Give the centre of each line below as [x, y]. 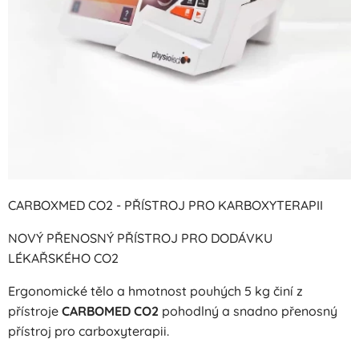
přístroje [35, 311]
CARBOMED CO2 [110, 311]
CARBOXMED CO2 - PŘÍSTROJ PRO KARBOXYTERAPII [165, 205]
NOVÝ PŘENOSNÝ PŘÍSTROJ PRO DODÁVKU [140, 238]
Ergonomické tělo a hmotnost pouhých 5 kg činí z [155, 291]
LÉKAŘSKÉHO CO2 [63, 258]
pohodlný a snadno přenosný [248, 311]
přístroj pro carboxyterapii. [89, 331]
